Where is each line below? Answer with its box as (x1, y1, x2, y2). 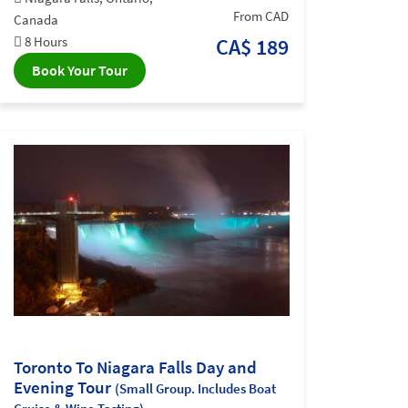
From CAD (233, 6, 290, 25)
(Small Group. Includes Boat (115, 380, 276, 398)
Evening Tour (14, 376, 115, 399)
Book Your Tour (32, 60, 127, 79)
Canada (14, 10, 58, 28)
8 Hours (22, 32, 67, 50)
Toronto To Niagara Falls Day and (14, 356, 257, 379)
